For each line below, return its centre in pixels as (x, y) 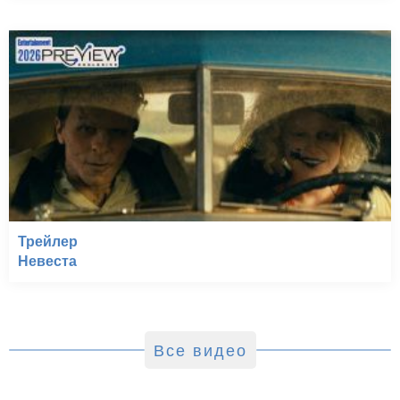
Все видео (200, 350)
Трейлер (48, 241)
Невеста (47, 261)
